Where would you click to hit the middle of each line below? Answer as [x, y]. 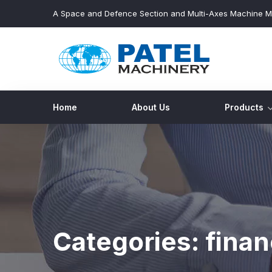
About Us [151, 107]
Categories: [129, 241]
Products [244, 107]
